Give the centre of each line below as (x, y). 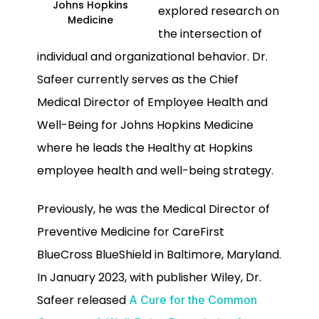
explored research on (219, 11)
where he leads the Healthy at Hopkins (145, 147)
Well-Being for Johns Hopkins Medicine (145, 125)
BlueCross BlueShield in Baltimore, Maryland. (159, 255)
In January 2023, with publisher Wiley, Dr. (149, 278)
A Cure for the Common (193, 300)
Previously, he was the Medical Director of (153, 209)
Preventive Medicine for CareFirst (131, 232)
